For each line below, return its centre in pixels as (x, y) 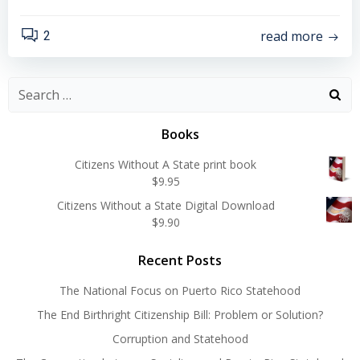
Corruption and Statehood (180, 339)
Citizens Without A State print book (166, 164)
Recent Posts (180, 260)
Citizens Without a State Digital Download (166, 205)
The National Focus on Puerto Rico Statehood (180, 290)
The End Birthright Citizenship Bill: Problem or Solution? (180, 315)
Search (27, 87)
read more (292, 36)
